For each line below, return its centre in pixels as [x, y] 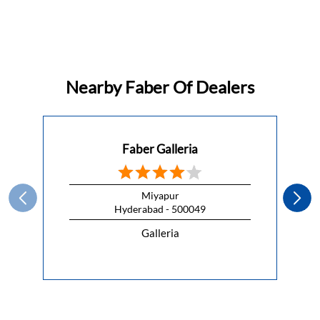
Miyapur [160, 196]
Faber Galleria [160, 149]
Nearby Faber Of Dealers [160, 87]
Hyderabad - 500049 [160, 209]
